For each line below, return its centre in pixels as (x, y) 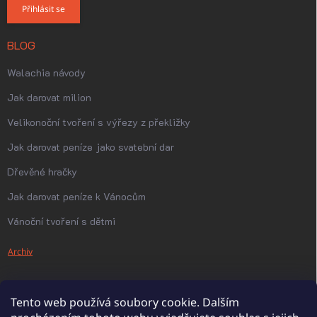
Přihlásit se (44, 9)
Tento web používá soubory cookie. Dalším (125, 302)
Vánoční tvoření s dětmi (61, 221)
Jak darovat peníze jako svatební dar (91, 147)
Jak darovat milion (49, 97)
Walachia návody (46, 73)
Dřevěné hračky (42, 172)
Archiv (20, 252)
